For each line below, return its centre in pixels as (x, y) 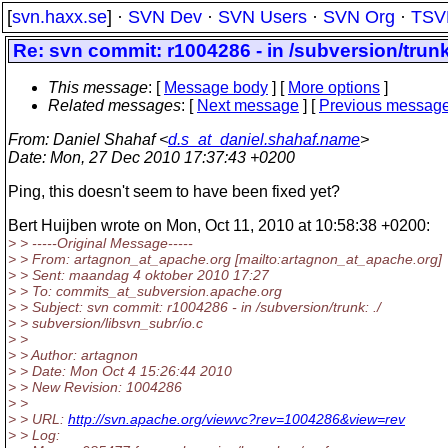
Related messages (114, 105)
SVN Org (359, 17)
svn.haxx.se (59, 17)
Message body (216, 87)
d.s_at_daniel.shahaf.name (264, 139)
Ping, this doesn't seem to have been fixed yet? (174, 191)
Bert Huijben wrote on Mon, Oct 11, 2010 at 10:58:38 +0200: (219, 225)
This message (98, 87)
